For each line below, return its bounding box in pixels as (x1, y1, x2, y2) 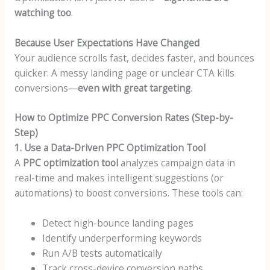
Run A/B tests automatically (42, 246, 163, 260)
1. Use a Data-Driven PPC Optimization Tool (14, 141, 206, 155)
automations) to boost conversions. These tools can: (14, 186, 243, 200)
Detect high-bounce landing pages (42, 216, 194, 230)
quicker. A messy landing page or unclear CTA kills (14, 66, 234, 80)
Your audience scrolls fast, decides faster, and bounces (14, 51, 254, 64)
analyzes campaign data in (118, 156, 235, 170)
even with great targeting (77, 81, 190, 95)
